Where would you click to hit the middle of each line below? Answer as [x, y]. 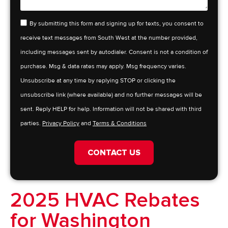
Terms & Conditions [120, 124]
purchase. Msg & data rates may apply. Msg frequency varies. [103, 67]
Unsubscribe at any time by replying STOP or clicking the [98, 81]
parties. [31, 124]
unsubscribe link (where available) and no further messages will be [111, 95]
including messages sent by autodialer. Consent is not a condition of [114, 52]
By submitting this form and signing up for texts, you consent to [117, 24]
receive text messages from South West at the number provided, [109, 38]
